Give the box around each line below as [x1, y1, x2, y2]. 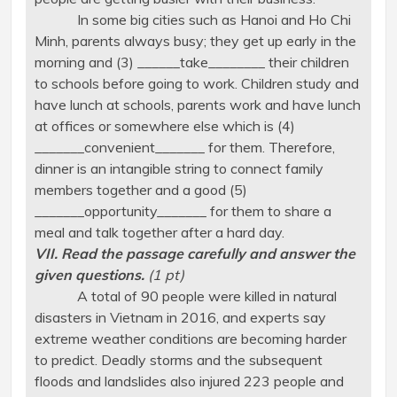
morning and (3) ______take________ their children [34, 53, 349, 72]
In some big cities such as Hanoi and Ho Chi [34, 11, 351, 29]
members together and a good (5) [34, 181, 247, 199]
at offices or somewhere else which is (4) [34, 117, 295, 136]
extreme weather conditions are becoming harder [34, 330, 346, 348]
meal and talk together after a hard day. [34, 223, 284, 242]
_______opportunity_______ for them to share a [34, 202, 331, 221]
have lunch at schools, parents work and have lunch [34, 96, 361, 114]
